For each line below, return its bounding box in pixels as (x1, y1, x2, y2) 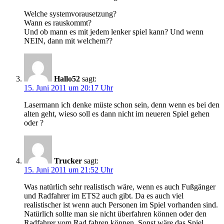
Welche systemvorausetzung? (24, 9, 116, 18)
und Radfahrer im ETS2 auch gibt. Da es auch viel (24, 191, 183, 200)
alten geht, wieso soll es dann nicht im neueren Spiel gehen (24, 109, 209, 118)
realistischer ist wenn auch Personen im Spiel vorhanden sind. (24, 200, 218, 209)
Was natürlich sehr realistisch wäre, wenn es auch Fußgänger (24, 182, 215, 191)
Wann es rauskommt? (24, 18, 91, 27)
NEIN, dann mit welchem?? (24, 36, 112, 45)
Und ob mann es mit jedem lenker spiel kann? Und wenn (24, 27, 203, 36)
